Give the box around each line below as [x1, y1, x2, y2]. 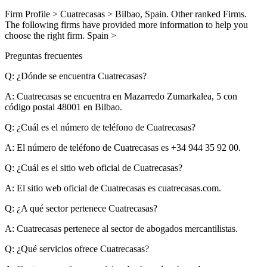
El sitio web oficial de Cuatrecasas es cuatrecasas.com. [14, 182, 221, 193]
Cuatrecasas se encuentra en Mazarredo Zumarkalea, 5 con [14, 91, 237, 101]
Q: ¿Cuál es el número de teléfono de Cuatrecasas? [5, 122, 195, 132]
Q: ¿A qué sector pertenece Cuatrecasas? [5, 203, 157, 213]
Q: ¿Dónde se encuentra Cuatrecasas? [5, 70, 147, 81]
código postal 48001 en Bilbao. [5, 101, 122, 112]
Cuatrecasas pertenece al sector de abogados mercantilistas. [14, 223, 238, 234]
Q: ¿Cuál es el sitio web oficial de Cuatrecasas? [5, 162, 182, 173]
